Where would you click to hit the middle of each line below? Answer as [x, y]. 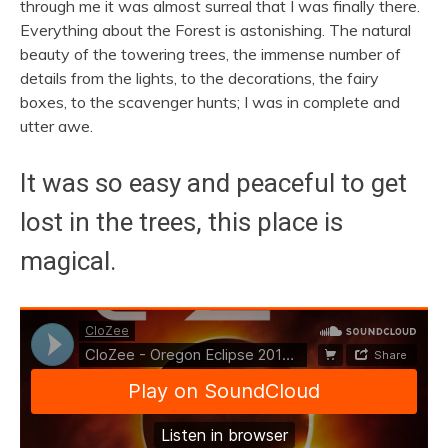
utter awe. [56, 126]
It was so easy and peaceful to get [213, 183]
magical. [68, 261]
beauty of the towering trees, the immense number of [210, 54]
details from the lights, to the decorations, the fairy [199, 78]
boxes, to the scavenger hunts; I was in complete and [210, 102]
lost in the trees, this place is [181, 222]
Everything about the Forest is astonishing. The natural [215, 30]
